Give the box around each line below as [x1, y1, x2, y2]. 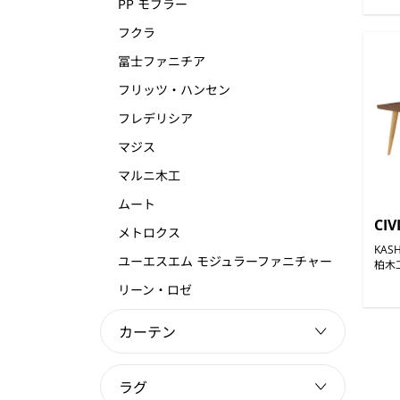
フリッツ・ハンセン [118, 80, 230, 98]
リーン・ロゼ [118, 280, 192, 298]
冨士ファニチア [118, 52, 205, 70]
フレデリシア [118, 109, 193, 127]
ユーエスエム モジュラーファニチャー [118, 252, 332, 270]
